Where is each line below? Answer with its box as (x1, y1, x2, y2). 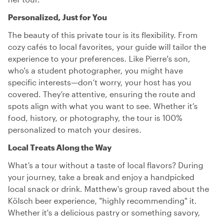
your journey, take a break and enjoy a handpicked (8, 172, 194, 182)
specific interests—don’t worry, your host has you (8, 77, 191, 87)
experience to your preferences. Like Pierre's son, (8, 54, 190, 63)
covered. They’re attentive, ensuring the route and (8, 89, 195, 99)
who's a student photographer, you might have (8, 66, 183, 75)
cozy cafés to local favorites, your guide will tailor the (8, 42, 206, 51)
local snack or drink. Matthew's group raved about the (8, 184, 209, 193)
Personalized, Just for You (8, 12, 107, 22)
